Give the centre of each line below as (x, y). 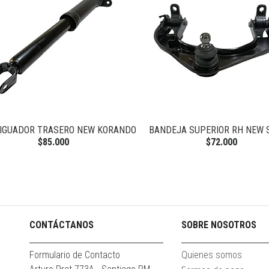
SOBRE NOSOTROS (219, 225)
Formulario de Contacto (75, 255)
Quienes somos (212, 255)
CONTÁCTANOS (62, 225)
